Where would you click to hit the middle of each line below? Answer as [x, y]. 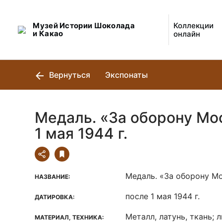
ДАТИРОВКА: [55, 197]
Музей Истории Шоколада [84, 26]
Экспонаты [126, 75]
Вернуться [69, 75]
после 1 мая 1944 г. [163, 196]
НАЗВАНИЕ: [53, 177]
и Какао [48, 33]
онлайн [187, 34]
